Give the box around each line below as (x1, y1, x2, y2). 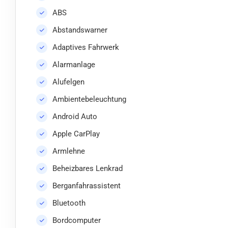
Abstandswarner (52, 25, 107, 35)
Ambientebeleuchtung (52, 95, 126, 104)
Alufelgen (52, 77, 84, 87)
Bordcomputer (52, 216, 101, 225)
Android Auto (52, 112, 97, 122)
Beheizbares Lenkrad (52, 164, 123, 174)
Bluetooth (52, 198, 85, 208)
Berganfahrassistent (52, 181, 121, 191)
